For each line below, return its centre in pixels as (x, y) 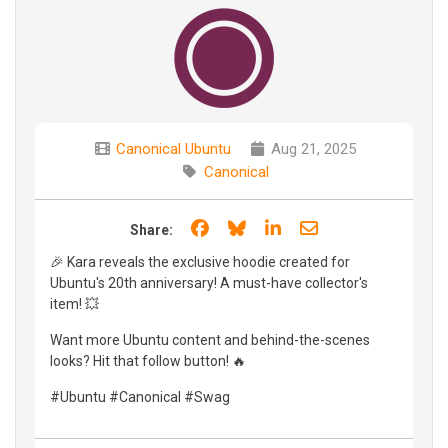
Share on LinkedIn (354, 227)
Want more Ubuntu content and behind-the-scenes (210, 339)
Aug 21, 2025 (311, 148)
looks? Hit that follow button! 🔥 (148, 360)
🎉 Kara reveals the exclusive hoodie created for (200, 261)
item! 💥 (74, 303)
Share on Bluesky (317, 227)
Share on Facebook (287, 227)
